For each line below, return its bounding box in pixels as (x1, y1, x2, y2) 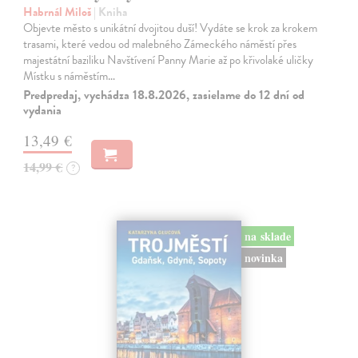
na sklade (244, 228, 291, 245)
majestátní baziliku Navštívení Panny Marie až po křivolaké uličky (23, 50, 314, 69)
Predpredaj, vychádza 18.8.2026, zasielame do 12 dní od (23, 85, 305, 105)
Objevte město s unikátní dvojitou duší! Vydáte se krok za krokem (23, 18, 318, 37)
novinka (244, 249, 283, 267)
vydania (23, 100, 62, 120)
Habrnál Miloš (23, 2, 94, 21)
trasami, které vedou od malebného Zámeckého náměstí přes (23, 34, 297, 53)
